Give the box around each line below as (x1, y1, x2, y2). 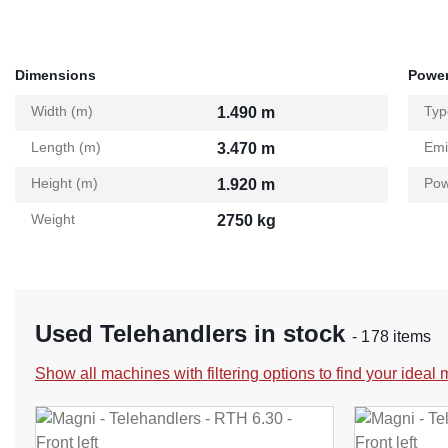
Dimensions (15, 67, 96, 84)
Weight (31, 211, 75, 228)
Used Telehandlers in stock (35, 320, 353, 348)
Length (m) (31, 139, 101, 156)
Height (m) (31, 175, 98, 192)
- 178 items (352, 328, 431, 346)
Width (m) (31, 103, 93, 120)
